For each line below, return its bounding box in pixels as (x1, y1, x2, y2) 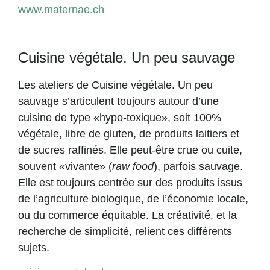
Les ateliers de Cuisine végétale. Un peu (18, 79, 213, 91)
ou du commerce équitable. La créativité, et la (18, 209, 237, 221)
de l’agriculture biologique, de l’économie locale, (18, 193, 248, 205)
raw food (112, 160, 154, 172)
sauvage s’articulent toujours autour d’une (18, 95, 219, 107)
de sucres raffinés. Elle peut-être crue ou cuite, (18, 144, 242, 156)
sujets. (18, 242, 49, 254)
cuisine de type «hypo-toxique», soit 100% (18, 111, 221, 124)
